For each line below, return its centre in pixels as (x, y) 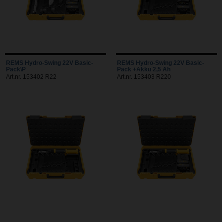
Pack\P (16, 69)
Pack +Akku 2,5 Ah (144, 69)
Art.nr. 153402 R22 (31, 77)
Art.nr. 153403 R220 (144, 77)
